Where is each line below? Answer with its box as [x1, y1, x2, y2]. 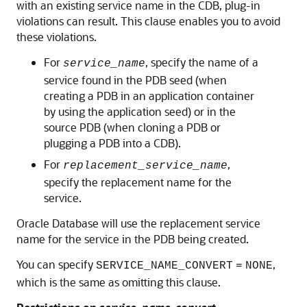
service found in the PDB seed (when [44, 72, 227, 87]
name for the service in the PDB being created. [16, 231, 249, 246]
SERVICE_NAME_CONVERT [96, 259, 233, 272]
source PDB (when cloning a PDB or [44, 119, 221, 134]
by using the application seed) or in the [44, 103, 236, 119]
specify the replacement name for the [44, 174, 232, 189]
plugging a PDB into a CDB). [44, 135, 181, 150]
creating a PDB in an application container [44, 88, 254, 103]
